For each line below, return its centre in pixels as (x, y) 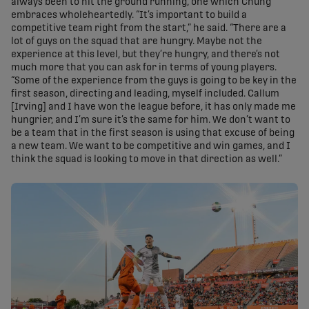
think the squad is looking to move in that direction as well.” (147, 160)
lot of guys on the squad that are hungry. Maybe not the (137, 42)
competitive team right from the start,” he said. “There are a (149, 29)
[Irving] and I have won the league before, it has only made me (153, 107)
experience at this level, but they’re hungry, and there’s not (146, 55)
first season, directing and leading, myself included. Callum (145, 94)
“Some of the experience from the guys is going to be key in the (154, 81)
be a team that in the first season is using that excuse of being (153, 133)
